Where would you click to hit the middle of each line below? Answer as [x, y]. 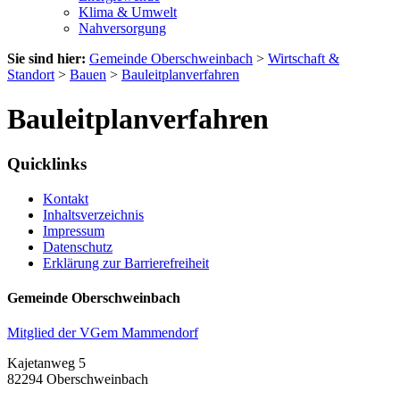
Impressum [74, 230]
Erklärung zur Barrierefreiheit [126, 262]
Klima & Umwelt [128, 12]
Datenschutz [78, 246]
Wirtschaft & [304, 59]
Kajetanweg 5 [46, 363]
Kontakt [66, 198]
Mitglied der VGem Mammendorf [103, 333]
